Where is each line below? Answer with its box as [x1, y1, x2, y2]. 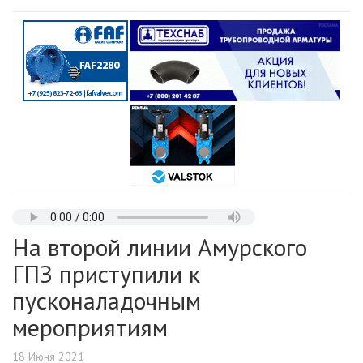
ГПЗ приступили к [12, 258, 200, 290]
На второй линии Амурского [12, 231, 307, 263]
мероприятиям [12, 311, 168, 344]
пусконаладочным [12, 284, 201, 317]
